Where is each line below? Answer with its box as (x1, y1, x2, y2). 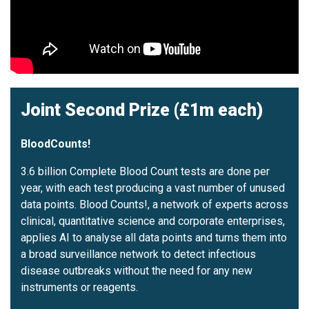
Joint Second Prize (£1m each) (21, 100, 263, 121)
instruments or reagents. (21, 281, 138, 295)
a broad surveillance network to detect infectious (21, 248, 256, 261)
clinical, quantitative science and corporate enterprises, (21, 215, 285, 228)
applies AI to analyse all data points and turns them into (21, 231, 287, 245)
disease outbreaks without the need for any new (21, 264, 252, 278)
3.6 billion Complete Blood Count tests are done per (21, 165, 270, 179)
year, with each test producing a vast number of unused (21, 181, 285, 195)
